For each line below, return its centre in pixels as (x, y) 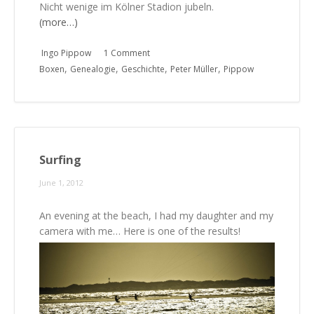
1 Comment (127, 53)
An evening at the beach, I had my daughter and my (156, 215)
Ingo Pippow (66, 53)
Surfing (60, 159)
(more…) (59, 22)
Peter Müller (194, 69)
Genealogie (93, 69)
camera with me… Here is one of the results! (140, 231)
